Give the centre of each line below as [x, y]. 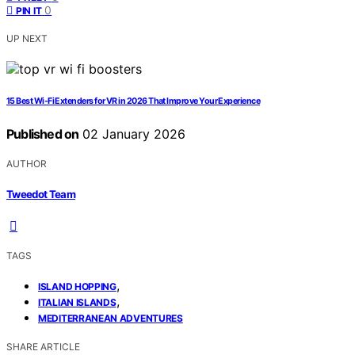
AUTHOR [27, 164]
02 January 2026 [132, 134]
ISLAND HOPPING [77, 286]
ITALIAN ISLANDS [77, 302]
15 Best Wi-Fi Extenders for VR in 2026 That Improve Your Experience [134, 101]
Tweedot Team [41, 194]
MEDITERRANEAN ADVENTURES [111, 318]
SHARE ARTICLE [43, 346]
